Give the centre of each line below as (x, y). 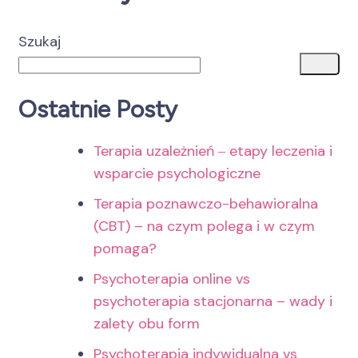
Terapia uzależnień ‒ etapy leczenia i (213, 151)
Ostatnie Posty (98, 109)
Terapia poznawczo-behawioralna (206, 203)
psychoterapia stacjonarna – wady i (213, 301)
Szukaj (40, 41)
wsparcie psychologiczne (177, 173)
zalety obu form (147, 323)
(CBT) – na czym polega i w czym (204, 226)
